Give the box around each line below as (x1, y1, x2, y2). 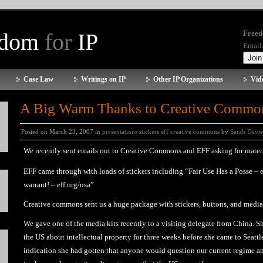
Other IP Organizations (153, 75, 223, 83)
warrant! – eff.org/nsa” (23, 180, 94, 189)
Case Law (23, 75, 53, 83)
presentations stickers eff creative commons (102, 128, 220, 135)
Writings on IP (81, 75, 126, 83)
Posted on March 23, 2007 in (21, 128, 102, 135)
